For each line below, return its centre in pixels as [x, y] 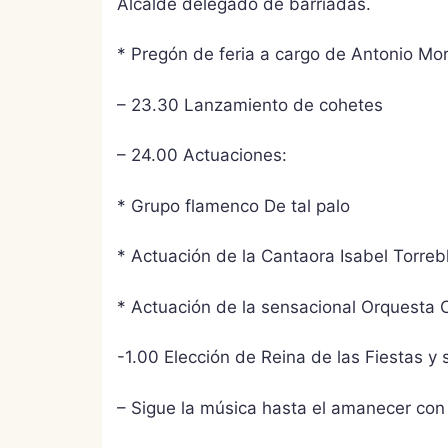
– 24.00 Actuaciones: [202, 155]
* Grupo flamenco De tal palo [233, 205]
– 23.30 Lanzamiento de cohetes [250, 104]
